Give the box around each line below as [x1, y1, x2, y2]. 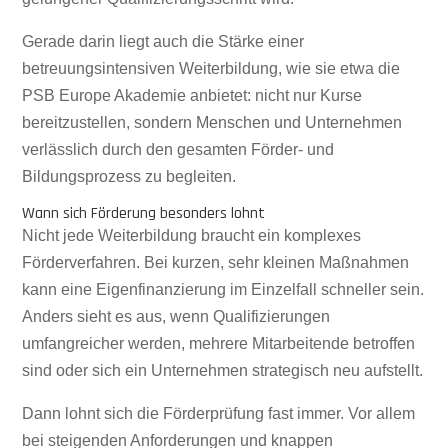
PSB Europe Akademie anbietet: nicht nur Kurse [22, 87, 363, 104]
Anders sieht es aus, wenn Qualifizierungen [22, 308, 331, 325]
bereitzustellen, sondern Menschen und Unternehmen [22, 114, 403, 131]
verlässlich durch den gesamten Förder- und [22, 141, 335, 158]
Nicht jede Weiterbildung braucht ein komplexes [22, 227, 362, 244]
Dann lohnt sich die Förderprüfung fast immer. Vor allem [22, 405, 416, 422]
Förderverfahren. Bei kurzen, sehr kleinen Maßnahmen [22, 254, 410, 271]
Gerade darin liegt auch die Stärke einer [22, 33, 305, 50]
